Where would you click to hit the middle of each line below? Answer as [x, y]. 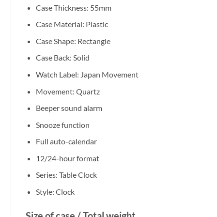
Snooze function [62, 124]
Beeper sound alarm [69, 108]
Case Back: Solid [62, 58]
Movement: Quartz [68, 91]
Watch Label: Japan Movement [87, 74]
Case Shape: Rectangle [73, 41]
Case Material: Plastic [72, 24]
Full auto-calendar [66, 141]
